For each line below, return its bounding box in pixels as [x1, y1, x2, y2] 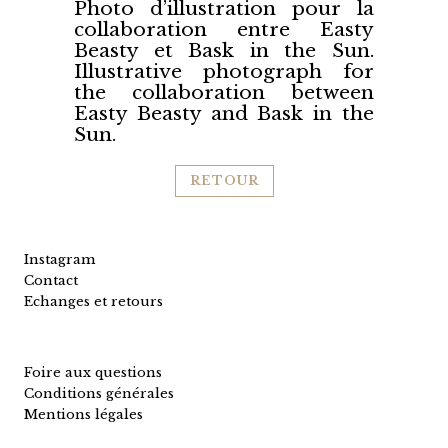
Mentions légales [24, 406, 143, 423]
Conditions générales [24, 385, 174, 402]
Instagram [24, 251, 95, 268]
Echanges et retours [24, 293, 163, 310]
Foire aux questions [24, 364, 162, 381]
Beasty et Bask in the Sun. [74, 39, 374, 62]
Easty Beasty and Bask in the [74, 102, 374, 125]
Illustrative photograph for [74, 60, 374, 83]
